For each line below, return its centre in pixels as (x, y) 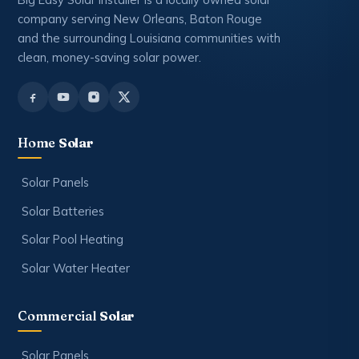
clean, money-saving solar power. (109, 57)
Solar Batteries (63, 211)
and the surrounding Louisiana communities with (149, 38)
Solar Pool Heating (73, 240)
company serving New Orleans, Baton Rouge (140, 18)
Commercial (59, 315)
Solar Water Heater (76, 268)
